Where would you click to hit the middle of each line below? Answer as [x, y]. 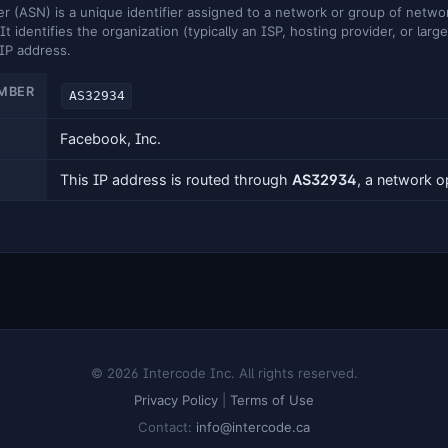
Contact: [167, 426]
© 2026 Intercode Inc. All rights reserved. [224, 373]
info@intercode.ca [253, 426]
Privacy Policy [176, 399]
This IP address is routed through [175, 180]
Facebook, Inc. [110, 139]
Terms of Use [272, 399]
